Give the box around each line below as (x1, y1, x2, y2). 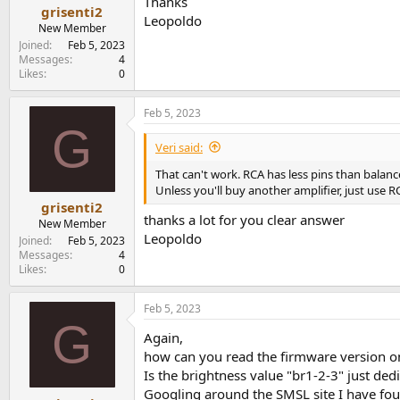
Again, (144, 329, 183, 346)
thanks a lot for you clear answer (144, 211, 345, 229)
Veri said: (155, 138, 203, 155)
